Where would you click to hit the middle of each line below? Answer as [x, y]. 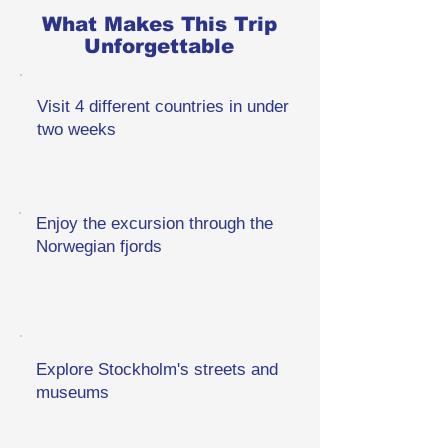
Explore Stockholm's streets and [157, 369]
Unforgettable [159, 46]
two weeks [76, 129]
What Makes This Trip [159, 24]
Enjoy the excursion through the [154, 223]
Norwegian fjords [99, 246]
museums [72, 392]
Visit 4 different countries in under [163, 106]
